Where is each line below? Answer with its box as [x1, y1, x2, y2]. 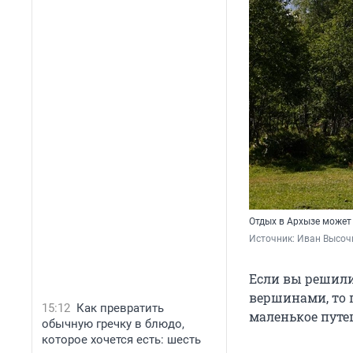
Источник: [249, 233, 297, 245]
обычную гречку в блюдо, [42, 317, 184, 331]
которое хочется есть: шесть [42, 333, 201, 347]
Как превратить [76, 301, 164, 315]
